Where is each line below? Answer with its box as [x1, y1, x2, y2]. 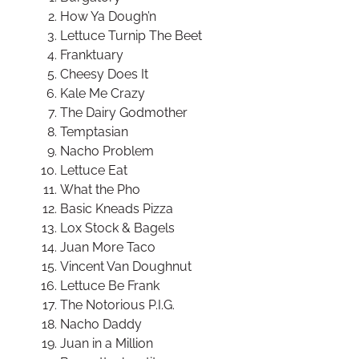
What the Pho [60, 181, 140, 197]
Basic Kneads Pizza [60, 200, 173, 216]
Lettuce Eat [60, 162, 127, 178]
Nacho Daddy [60, 316, 142, 332]
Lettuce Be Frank [60, 277, 159, 293]
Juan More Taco [60, 239, 155, 255]
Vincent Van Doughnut [60, 258, 192, 274]
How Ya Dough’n [60, 8, 156, 24]
